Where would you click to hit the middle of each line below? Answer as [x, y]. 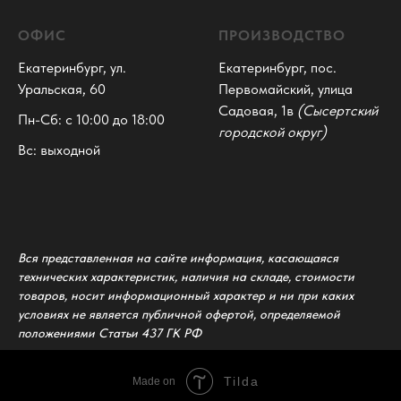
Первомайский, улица [286, 90]
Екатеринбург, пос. [277, 68]
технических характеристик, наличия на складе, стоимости [186, 277]
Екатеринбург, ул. [72, 68]
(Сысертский [337, 111]
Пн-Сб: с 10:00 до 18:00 [91, 120]
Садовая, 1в [258, 111]
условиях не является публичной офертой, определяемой [179, 315]
